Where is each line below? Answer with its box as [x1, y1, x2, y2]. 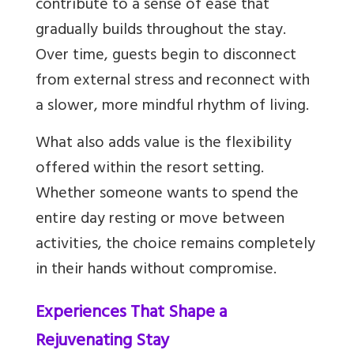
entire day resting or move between [36, 205, 284, 235]
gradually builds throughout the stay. [36, 17, 286, 47]
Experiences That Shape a [36, 297, 227, 331]
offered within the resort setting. [36, 155, 264, 185]
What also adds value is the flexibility [36, 130, 292, 160]
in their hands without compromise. [36, 256, 277, 286]
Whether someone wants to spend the [36, 180, 299, 210]
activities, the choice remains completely [36, 231, 315, 261]
